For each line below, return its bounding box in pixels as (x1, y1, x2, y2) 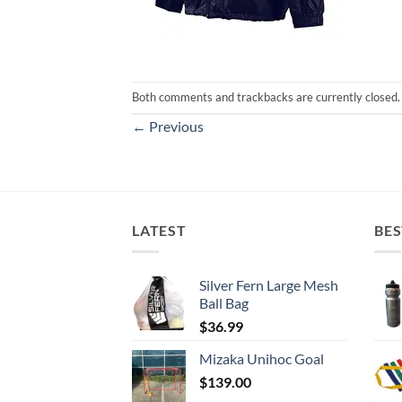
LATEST (132, 221, 187, 239)
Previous (146, 117, 204, 135)
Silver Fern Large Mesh (199, 276, 338, 294)
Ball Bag (199, 294, 249, 312)
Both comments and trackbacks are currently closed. (132, 89, 400, 104)
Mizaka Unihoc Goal (199, 350, 324, 368)
